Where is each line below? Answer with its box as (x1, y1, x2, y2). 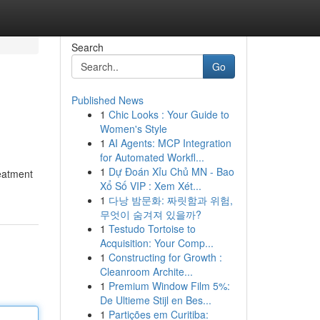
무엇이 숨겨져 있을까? (99, 207, 201, 221)
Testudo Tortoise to (108, 221, 196, 236)
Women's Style (99, 121, 167, 136)
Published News (71, 93, 144, 107)
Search (71, 40, 104, 54)
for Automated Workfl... (99, 150, 204, 164)
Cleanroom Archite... (99, 264, 193, 279)
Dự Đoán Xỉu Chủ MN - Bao (108, 164, 234, 179)
